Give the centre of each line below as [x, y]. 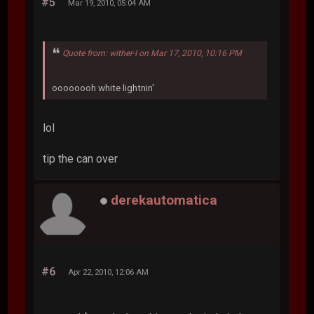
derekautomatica [164, 200]
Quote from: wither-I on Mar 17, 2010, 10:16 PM [152, 53]
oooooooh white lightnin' [103, 87]
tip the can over [81, 158]
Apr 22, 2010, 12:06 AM [109, 272]
